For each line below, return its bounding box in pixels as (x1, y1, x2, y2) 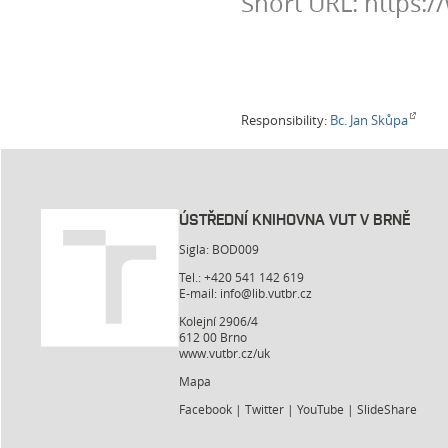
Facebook (179, 400, 233, 417)
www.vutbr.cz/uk (179, 344, 271, 361)
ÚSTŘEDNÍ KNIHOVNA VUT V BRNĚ (179, 208, 411, 229)
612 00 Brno (179, 328, 248, 345)
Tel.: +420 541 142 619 (179, 268, 305, 285)
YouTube (297, 400, 345, 417)
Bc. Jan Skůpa (330, 110, 408, 129)
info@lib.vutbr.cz (220, 284, 313, 301)
